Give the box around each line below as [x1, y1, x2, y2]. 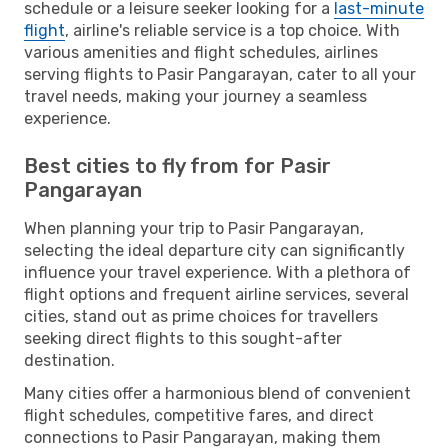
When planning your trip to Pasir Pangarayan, [24, 218, 364, 238]
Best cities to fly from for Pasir [24, 153, 331, 178]
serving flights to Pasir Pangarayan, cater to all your [24, 64, 416, 84]
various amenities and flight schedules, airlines [24, 42, 378, 62]
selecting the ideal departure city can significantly [24, 240, 405, 260]
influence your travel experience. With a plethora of [24, 262, 411, 282]
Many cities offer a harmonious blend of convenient [24, 383, 411, 403]
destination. [24, 350, 115, 370]
